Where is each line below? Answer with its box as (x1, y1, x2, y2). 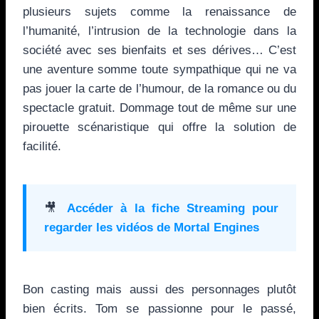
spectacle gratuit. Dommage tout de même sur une (23, 100, 296, 115)
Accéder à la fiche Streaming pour (67, 200, 279, 215)
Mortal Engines (174, 219, 259, 234)
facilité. (23, 139, 61, 153)
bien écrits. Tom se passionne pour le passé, (23, 301, 296, 315)
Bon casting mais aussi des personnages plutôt (23, 282, 296, 296)
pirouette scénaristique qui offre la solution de (23, 120, 296, 134)
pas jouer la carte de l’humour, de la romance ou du (23, 81, 296, 95)
